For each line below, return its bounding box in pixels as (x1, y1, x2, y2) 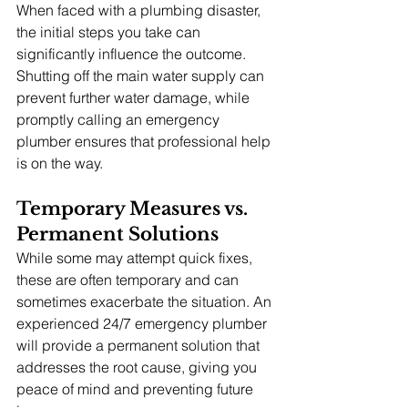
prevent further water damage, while (16, 87, 253, 107)
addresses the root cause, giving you (16, 357, 260, 376)
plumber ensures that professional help (16, 131, 274, 150)
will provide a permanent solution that (16, 335, 263, 354)
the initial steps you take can (16, 22, 204, 41)
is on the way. (16, 153, 103, 172)
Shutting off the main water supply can (16, 66, 268, 85)
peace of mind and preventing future (16, 379, 257, 398)
